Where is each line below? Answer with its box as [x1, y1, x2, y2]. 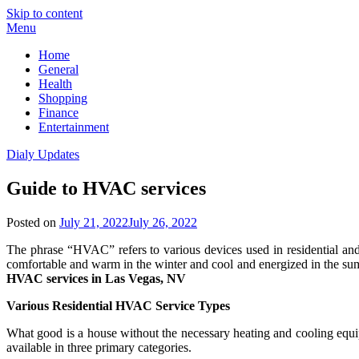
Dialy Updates [6, 147, 79, 161]
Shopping [38, 91, 87, 105]
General [38, 63, 79, 76]
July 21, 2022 [59, 215, 128, 229]
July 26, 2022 [128, 215, 197, 229]
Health [38, 77, 72, 91]
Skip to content [6, 6, 83, 20]
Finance [38, 106, 79, 119]
